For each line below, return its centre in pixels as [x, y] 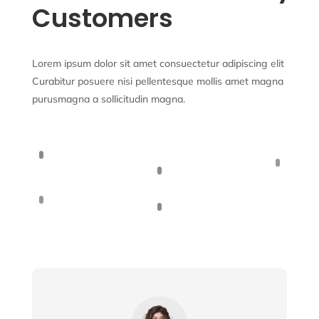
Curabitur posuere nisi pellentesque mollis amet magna [157, 82]
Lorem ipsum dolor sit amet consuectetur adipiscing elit [158, 64]
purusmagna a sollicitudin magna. [108, 99]
